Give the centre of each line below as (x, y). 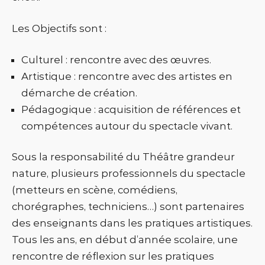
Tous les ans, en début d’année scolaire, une (125, 240)
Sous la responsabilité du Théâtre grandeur (123, 157)
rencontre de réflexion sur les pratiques (113, 256)
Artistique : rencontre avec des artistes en (127, 77)
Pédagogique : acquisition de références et (131, 110)
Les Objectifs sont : (59, 29)
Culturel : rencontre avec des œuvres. (116, 60)
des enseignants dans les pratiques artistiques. (132, 223)
